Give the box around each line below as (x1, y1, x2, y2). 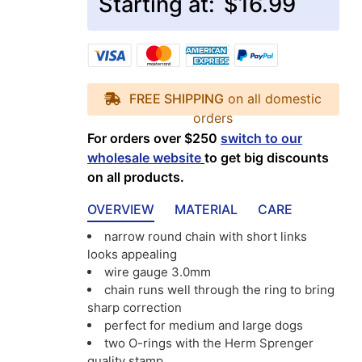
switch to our (221, 130, 303, 147)
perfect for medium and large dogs (104, 318, 304, 334)
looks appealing (87, 246, 178, 263)
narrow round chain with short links (104, 229, 308, 245)
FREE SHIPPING (129, 90, 225, 107)
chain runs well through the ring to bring (104, 282, 335, 298)
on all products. (87, 169, 185, 186)
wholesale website (87, 149, 202, 166)
